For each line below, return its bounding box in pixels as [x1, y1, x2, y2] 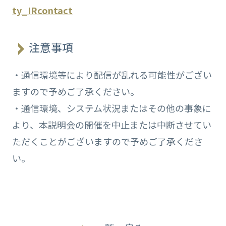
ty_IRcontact [12, 3, 73, 17]
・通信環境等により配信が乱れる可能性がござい [12, 68, 212, 81]
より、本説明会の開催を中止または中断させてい [12, 118, 211, 131]
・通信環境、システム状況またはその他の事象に [12, 101, 211, 115]
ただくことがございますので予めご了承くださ [12, 134, 203, 148]
